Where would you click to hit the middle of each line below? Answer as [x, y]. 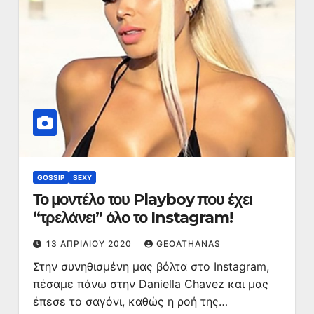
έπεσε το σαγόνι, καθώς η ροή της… [130, 301]
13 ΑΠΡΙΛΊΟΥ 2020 [90, 244]
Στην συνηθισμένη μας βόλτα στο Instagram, [151, 266]
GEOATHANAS [188, 244]
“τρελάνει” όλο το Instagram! [132, 218]
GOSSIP [50, 177]
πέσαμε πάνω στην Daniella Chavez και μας [150, 284]
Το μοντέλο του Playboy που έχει [142, 199]
